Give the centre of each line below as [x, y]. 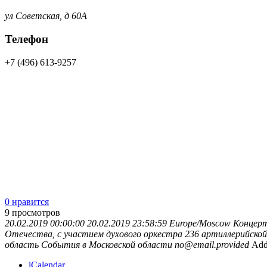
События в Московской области [107, 244]
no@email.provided [212, 244]
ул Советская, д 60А [46, 16]
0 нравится [27, 201]
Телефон [27, 39]
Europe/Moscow [200, 223]
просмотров [36, 212]
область [22, 244]
